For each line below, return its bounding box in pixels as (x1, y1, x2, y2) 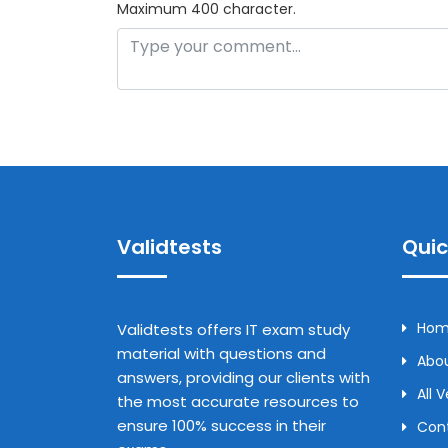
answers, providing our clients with (117, 366, 370, 388)
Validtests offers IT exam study (117, 318, 350, 340)
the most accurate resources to (117, 390, 359, 412)
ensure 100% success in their (117, 414, 326, 436)
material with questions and (117, 342, 326, 364)
